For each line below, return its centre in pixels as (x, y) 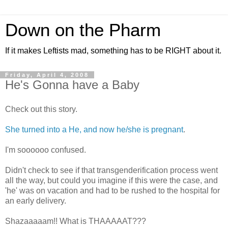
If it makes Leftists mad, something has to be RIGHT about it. (113, 51)
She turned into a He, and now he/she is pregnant (94, 129)
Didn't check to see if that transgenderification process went (111, 170)
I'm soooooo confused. (46, 150)
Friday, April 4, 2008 (47, 75)
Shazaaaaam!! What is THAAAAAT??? (76, 221)
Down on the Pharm (83, 30)
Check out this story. (41, 109)
